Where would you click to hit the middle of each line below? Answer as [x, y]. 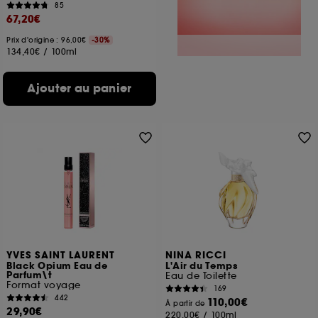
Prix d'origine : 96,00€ [48, 40]
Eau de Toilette [201, 276]
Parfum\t [29, 275]
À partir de [187, 303]
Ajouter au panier [79, 88]
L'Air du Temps [202, 266]
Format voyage [44, 285]
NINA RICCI [196, 256]
